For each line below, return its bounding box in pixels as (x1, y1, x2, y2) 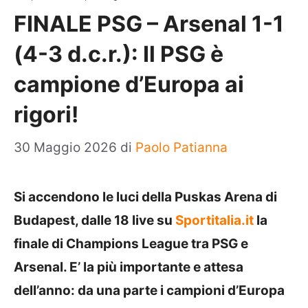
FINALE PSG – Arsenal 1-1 (14, 10, 284, 37)
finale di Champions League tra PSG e (14, 236, 248, 252)
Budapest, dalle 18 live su (14, 212, 175, 228)
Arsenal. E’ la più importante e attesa (14, 259, 243, 275)
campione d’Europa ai (14, 70, 244, 98)
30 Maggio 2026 (14, 140, 120, 155)
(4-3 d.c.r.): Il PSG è (14, 40, 223, 67)
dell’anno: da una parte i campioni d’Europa (14, 283, 285, 298)
